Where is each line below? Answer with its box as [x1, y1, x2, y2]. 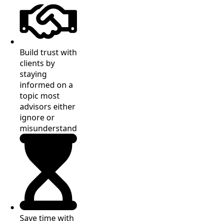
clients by [20, 57, 55, 69]
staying [20, 68, 47, 79]
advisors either [20, 101, 75, 112]
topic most [20, 90, 60, 101]
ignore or [20, 111, 55, 123]
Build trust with [20, 46, 77, 58]
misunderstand [20, 122, 77, 134]
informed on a [20, 79, 73, 90]
